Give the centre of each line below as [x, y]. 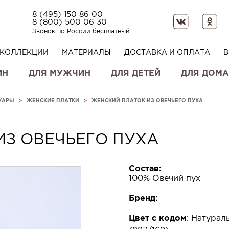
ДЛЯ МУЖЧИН [60, 73]
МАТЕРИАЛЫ [86, 52]
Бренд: [143, 198]
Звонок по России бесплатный [81, 31]
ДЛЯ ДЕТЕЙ [136, 73]
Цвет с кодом [157, 218]
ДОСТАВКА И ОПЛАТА [167, 52]
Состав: [145, 168]
